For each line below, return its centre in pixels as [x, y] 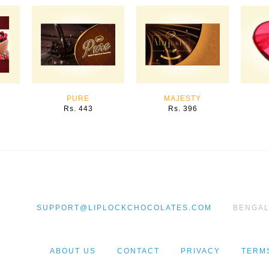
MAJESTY [183, 98]
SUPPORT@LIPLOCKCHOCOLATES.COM [124, 208]
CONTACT [138, 251]
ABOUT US [73, 251]
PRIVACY [200, 251]
